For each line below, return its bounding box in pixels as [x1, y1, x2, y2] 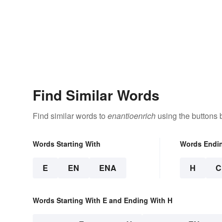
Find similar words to [33, 110, 108, 122]
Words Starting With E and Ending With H [33, 195, 172, 206]
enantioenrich [108, 110, 156, 122]
